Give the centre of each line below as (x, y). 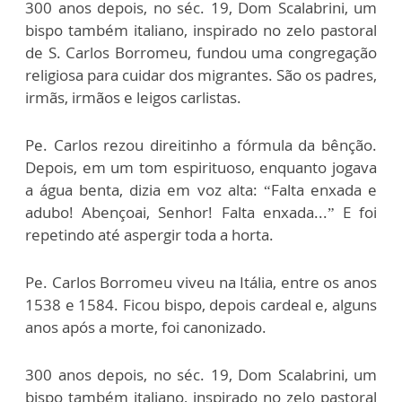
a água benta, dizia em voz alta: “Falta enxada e (201, 190)
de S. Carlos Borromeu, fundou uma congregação (201, 52)
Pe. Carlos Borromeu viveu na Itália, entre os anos (201, 282)
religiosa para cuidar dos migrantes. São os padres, (201, 75)
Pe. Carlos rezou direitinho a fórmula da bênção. (201, 145)
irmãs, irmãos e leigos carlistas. (133, 97)
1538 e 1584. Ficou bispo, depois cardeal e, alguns (201, 305)
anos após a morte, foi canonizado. (146, 327)
